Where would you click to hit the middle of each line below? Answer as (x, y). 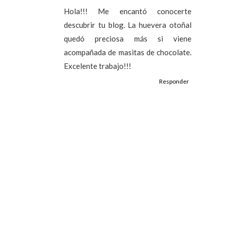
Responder (174, 81)
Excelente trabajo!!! (98, 66)
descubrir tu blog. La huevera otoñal (128, 25)
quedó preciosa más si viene (128, 38)
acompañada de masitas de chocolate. (128, 52)
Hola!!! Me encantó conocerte (128, 11)
